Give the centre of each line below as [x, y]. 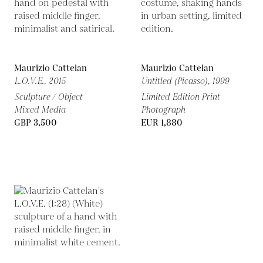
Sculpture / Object [48, 97]
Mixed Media [40, 110]
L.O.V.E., [31, 81]
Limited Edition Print [180, 97]
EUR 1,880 [162, 123]
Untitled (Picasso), [176, 81]
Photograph [163, 110]
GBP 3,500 [36, 123]
